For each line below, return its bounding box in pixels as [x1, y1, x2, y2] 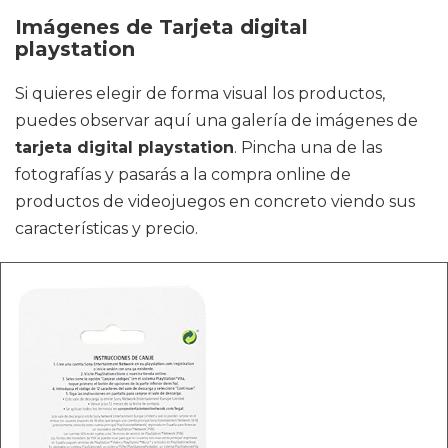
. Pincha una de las [234, 138, 382, 158]
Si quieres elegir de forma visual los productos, [15, 84, 385, 104]
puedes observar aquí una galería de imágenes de [15, 111, 418, 131]
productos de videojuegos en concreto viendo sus [15, 192, 415, 212]
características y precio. [15, 219, 198, 239]
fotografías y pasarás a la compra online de [15, 165, 351, 185]
